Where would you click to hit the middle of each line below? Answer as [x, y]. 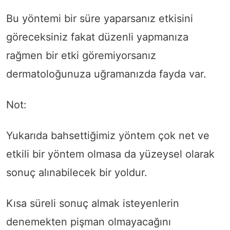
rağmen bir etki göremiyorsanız [81, 55]
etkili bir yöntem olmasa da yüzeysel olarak [110, 154]
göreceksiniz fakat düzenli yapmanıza [97, 37]
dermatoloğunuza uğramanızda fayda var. [106, 74]
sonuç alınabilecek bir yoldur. [77, 172]
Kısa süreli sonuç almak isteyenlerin [93, 203]
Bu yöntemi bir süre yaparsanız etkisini [100, 18]
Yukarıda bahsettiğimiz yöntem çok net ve [108, 135]
